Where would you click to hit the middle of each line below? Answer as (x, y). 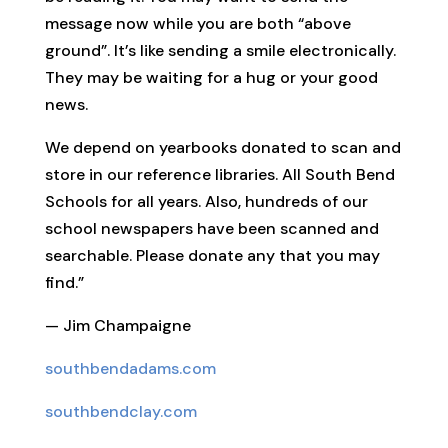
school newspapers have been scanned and (211, 229)
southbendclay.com (120, 412)
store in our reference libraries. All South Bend (219, 175)
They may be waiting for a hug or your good (211, 78)
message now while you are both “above (197, 24)
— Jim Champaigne (117, 326)
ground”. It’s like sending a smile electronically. (220, 51)
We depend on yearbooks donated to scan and (222, 148)
